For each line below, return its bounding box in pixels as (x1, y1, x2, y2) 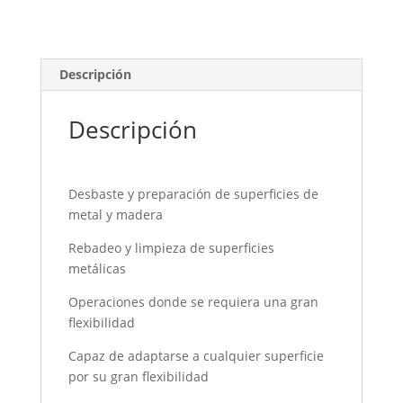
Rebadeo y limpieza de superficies (67, 239, 274, 256)
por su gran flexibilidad (67, 368, 209, 385)
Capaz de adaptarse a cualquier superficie (67, 347, 324, 364)
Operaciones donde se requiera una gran (67, 293, 318, 310)
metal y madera (67, 206, 163, 223)
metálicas (67, 260, 126, 277)
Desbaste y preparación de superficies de (67, 185, 318, 202)
